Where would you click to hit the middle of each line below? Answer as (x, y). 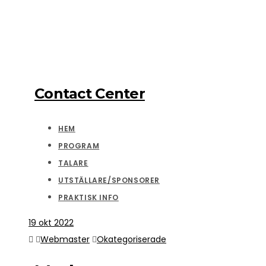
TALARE (73, 163)
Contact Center (90, 94)
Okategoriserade (132, 240)
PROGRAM (79, 146)
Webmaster (65, 240)
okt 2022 (56, 223)
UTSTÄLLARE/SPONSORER (109, 180)
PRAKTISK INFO (88, 198)
